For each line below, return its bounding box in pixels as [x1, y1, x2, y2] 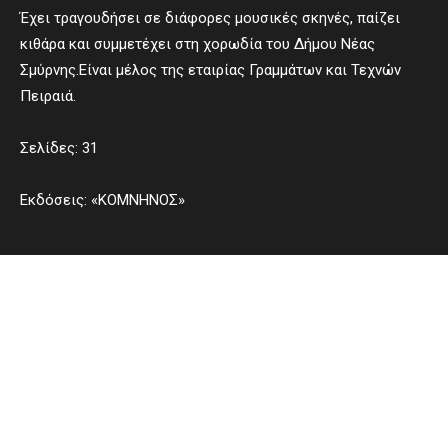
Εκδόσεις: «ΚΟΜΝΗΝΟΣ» [20, 191, 185, 209]
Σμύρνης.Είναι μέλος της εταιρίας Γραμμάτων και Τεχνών [20, 61, 401, 79]
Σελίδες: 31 [20, 139, 98, 157]
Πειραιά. [20, 87, 76, 105]
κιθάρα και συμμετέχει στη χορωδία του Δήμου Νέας [20, 35, 375, 53]
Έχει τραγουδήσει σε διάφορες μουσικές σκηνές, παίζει [20, 9, 400, 27]
